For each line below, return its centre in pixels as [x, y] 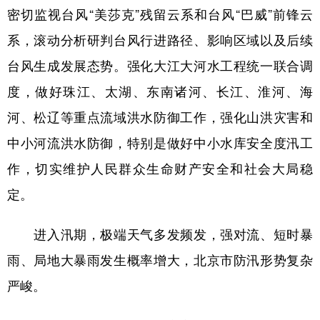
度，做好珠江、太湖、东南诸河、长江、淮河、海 [160, 91]
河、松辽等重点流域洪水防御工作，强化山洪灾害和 [160, 117]
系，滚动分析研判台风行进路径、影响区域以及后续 [160, 40]
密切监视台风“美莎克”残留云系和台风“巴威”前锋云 [160, 14]
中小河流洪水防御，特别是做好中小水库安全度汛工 [160, 143]
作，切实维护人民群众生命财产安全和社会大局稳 [160, 169]
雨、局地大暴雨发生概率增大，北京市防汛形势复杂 [160, 260]
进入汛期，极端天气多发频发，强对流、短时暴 [160, 234]
